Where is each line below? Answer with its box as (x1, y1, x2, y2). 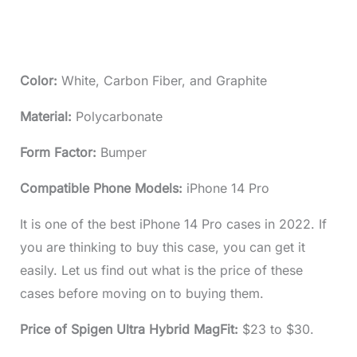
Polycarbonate (75, 108, 163, 125)
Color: (19, 73, 61, 89)
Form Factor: (19, 144, 100, 161)
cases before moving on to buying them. (19, 285, 264, 302)
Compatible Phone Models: (19, 180, 186, 197)
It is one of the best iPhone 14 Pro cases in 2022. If (19, 216, 327, 233)
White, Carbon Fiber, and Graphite (61, 73, 267, 89)
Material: (19, 108, 76, 125)
